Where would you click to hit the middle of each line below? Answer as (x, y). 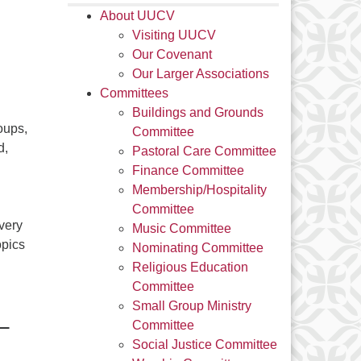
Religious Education (190, 267)
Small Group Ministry (191, 306)
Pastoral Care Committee (204, 151)
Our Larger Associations (200, 74)
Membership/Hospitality (199, 190)
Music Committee (181, 228)
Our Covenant (172, 54)
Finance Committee (188, 170)
